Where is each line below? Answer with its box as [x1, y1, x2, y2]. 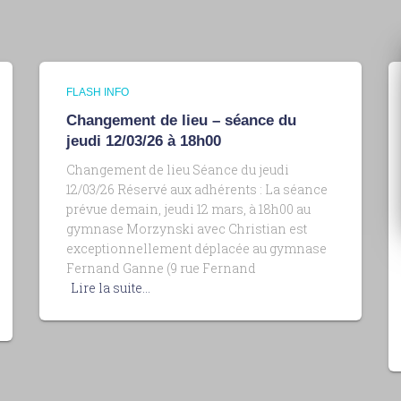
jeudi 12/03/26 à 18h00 [66, 132, 221, 149]
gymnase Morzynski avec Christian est [66, 220, 307, 237]
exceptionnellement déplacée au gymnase [66, 240, 327, 257]
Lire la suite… [71, 279, 150, 296]
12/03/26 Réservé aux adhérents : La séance [66, 181, 328, 198]
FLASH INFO [66, 86, 129, 98]
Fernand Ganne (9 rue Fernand [66, 260, 256, 277]
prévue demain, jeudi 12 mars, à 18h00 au [66, 200, 311, 218]
